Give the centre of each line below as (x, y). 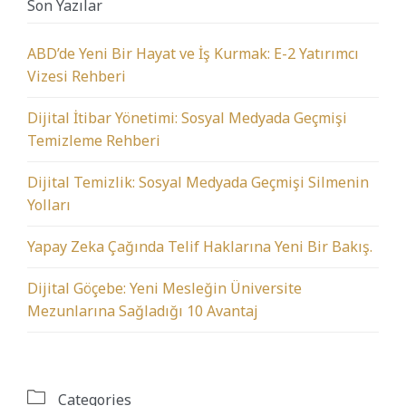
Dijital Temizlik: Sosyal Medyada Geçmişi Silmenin (198, 182)
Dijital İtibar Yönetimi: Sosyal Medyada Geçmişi (187, 117)
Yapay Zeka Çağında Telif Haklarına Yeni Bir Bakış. (200, 246)
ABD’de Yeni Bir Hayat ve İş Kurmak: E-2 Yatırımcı (193, 53)
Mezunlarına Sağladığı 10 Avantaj (143, 310)
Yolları (49, 204)
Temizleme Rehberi (94, 140)
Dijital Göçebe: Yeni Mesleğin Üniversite (164, 288)
